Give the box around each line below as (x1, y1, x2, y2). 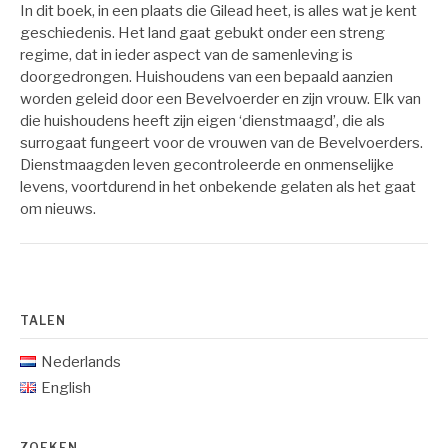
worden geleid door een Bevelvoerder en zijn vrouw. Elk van (20, 90, 421, 108)
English (40, 378, 91, 397)
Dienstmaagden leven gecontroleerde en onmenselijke (20, 156, 394, 174)
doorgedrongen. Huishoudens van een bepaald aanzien (20, 68, 393, 86)
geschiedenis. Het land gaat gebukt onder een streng (20, 24, 385, 42)
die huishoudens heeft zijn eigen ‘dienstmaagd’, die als (20, 112, 385, 130)
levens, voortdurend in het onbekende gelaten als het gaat (20, 178, 416, 196)
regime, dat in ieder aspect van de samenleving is (20, 46, 353, 64)
